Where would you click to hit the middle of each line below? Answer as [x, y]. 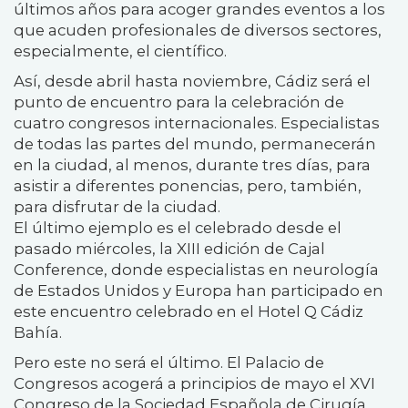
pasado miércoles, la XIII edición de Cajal [169, 248]
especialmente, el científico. [120, 51]
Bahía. [38, 332]
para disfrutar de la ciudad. [117, 206]
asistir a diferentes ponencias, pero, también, [188, 185]
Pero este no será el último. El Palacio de [169, 362]
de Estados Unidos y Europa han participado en [199, 290]
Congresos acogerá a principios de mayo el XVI [194, 383]
